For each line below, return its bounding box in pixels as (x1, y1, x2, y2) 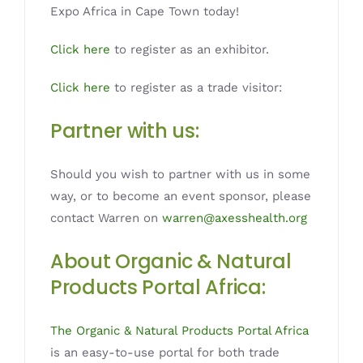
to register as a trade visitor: (110, 80, 283, 96)
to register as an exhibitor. (110, 42, 270, 58)
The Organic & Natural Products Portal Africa (50, 322, 310, 338)
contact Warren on (50, 211, 163, 226)
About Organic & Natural (50, 248, 292, 275)
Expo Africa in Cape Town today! (50, 4, 240, 19)
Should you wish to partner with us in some (50, 167, 311, 182)
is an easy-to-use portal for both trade (50, 344, 280, 360)
